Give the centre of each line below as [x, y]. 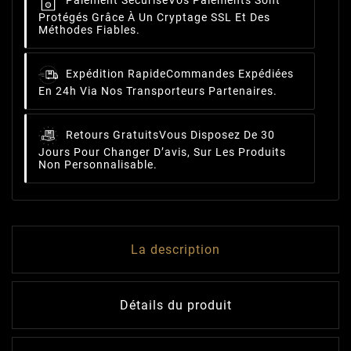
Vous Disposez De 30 [217, 135]
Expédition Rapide [116, 74]
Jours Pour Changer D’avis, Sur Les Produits [162, 152]
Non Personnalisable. [98, 165]
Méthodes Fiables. [89, 30]
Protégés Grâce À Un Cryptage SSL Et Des [154, 18]
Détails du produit [175, 306]
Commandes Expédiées [230, 74]
